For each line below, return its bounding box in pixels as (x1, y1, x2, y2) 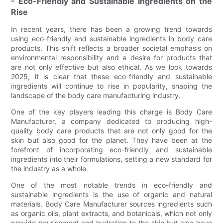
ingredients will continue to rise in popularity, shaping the (11, 81, 212, 90)
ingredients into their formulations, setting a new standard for (11, 154, 212, 163)
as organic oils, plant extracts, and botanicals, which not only (11, 209, 212, 218)
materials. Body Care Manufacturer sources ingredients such (11, 199, 212, 208)
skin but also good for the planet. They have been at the (11, 135, 212, 144)
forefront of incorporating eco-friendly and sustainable (11, 145, 212, 154)
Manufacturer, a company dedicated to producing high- (11, 116, 212, 125)
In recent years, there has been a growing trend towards (11, 24, 212, 33)
